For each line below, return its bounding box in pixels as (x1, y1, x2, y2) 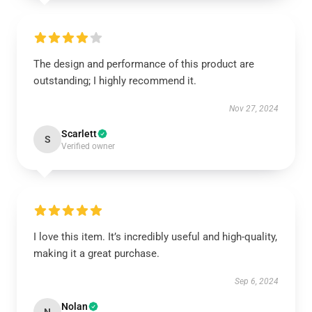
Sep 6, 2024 (235, 276, 279, 286)
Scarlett (61, 128, 97, 139)
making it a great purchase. (33, 247, 159, 260)
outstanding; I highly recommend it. (33, 75, 196, 87)
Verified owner (61, 141, 115, 151)
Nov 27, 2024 (229, 104, 279, 114)
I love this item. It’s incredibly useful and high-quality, (33, 231, 277, 243)
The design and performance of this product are (33, 58, 254, 70)
